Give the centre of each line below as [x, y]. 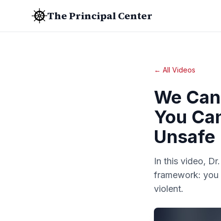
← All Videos [175, 70]
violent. [169, 189]
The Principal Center [100, 16]
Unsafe [184, 137]
